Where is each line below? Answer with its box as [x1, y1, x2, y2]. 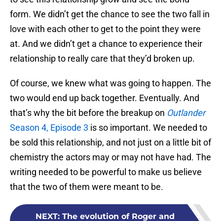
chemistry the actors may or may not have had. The [10, 152, 211, 163]
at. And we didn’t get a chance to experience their [10, 38, 202, 49]
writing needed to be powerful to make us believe [10, 167, 202, 178]
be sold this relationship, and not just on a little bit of [10, 137, 211, 148]
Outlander [167, 108, 205, 118]
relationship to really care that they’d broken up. [10, 53, 195, 64]
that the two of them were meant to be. [10, 182, 163, 192]
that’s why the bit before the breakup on [10, 108, 167, 118]
